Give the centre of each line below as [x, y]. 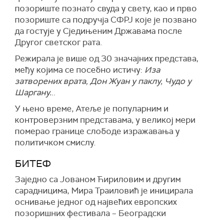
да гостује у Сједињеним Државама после [98, 31]
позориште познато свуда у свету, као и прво [106, 9]
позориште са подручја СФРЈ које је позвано [106, 20]
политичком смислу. [55, 143]
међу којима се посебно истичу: [80, 70]
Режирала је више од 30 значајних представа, [107, 59]
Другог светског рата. [58, 42]
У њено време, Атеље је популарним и [92, 109]
